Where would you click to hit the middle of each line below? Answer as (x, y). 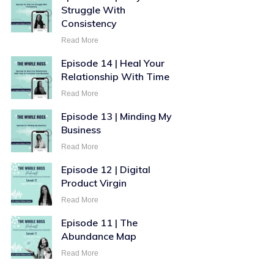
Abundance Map (99, 236)
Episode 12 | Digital (106, 170)
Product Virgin (94, 183)
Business (81, 130)
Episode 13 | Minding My (117, 117)
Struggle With (94, 10)
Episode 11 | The (100, 223)
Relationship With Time (116, 77)
